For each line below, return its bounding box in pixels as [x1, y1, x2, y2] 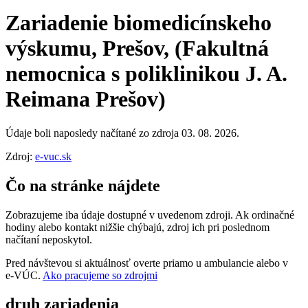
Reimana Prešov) [5, 87, 166, 112]
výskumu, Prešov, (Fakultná [5, 36, 269, 61]
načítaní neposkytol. [5, 233, 92, 245]
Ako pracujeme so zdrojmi [43, 269, 157, 281]
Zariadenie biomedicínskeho [5, 10, 272, 36]
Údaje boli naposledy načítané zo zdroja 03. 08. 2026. [5, 126, 239, 139]
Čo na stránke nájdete [5, 176, 160, 195]
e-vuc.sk [35, 150, 71, 162]
